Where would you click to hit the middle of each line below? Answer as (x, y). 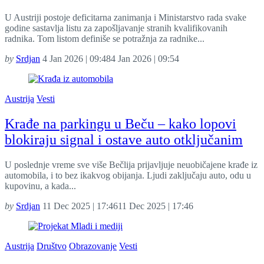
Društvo (52, 246)
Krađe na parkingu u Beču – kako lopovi (121, 124)
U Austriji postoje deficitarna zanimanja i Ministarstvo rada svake (126, 18)
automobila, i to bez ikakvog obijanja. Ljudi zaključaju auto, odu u (128, 176)
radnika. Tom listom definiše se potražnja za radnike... (105, 39)
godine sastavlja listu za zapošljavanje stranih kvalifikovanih (116, 28)
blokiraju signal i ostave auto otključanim (124, 140)
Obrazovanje (93, 246)
